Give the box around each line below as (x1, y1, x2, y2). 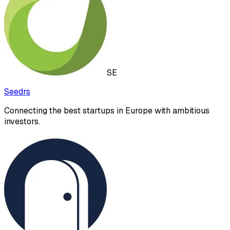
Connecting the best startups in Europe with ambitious (4, 105, 209, 117)
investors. (4, 116, 40, 127)
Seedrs (4, 86, 30, 98)
